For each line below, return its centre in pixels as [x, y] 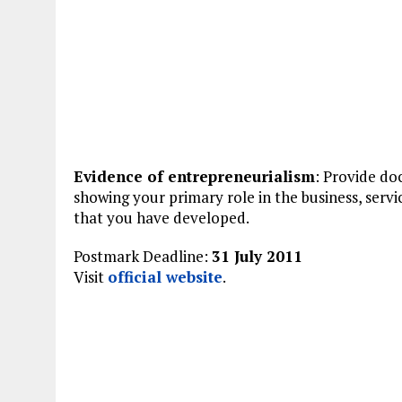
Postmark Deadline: [143, 256]
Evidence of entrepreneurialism [194, 176]
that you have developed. [162, 218]
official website [165, 277]
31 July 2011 [257, 256]
